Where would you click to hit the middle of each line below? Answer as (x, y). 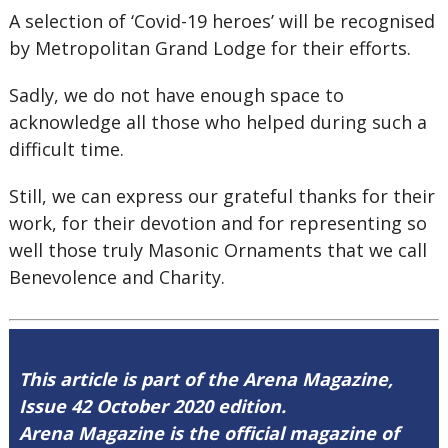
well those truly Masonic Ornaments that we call (217, 250)
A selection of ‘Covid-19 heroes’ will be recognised (221, 21)
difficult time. (66, 149)
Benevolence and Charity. (116, 277)
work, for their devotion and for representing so (217, 223)
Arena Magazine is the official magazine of (208, 433)
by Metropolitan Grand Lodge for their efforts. (209, 48)
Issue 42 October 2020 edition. (152, 406)
